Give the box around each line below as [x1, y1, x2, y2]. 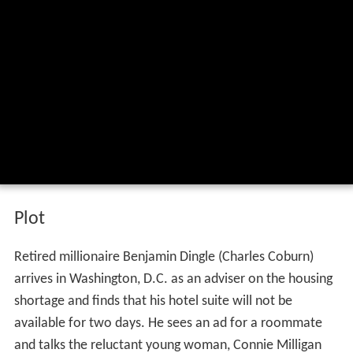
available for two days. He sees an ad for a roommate [13, 316, 322, 332]
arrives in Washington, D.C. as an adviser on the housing [13, 272, 333, 288]
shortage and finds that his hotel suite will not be [13, 294, 292, 310]
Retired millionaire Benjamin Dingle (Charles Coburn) [13, 250, 314, 266]
